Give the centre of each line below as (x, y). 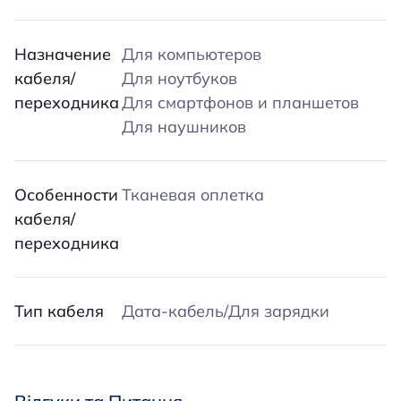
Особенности (66, 195)
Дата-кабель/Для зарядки (226, 311)
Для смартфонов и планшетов (240, 102)
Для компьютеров (192, 54)
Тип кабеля (59, 311)
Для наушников (184, 127)
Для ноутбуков (179, 78)
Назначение (63, 54)
